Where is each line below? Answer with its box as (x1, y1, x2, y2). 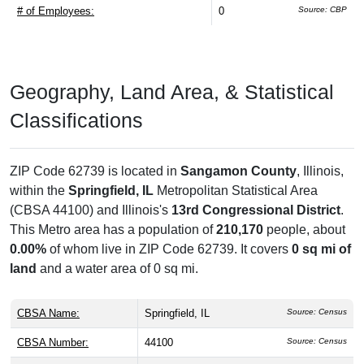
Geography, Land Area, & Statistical (10, 80, 334, 104)
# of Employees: (17, 5, 94, 18)
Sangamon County (180, 164, 297, 179)
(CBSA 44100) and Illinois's (10, 203, 171, 218)
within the (10, 184, 68, 198)
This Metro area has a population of (10, 223, 216, 237)
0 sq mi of (292, 242, 351, 257)
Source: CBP (298, 5, 347, 15)
